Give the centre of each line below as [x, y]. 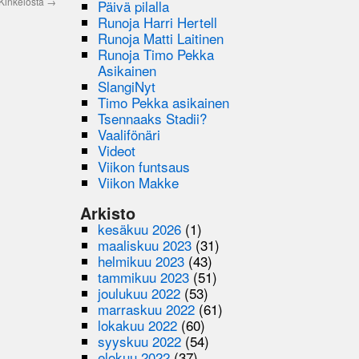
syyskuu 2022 [140, 341]
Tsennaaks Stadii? [153, 118]
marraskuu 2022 [147, 309]
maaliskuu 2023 [145, 244]
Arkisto [108, 213]
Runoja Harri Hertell [158, 22]
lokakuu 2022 [138, 325]
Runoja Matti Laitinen [161, 38]
